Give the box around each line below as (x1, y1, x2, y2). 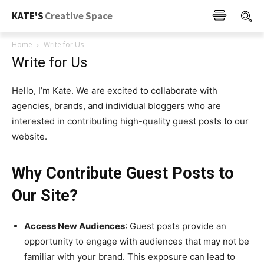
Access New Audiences (24, 220, 125, 232)
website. (12, 131, 47, 142)
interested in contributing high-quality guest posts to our (12, 115, 249, 127)
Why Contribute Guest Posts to (12, 164, 234, 183)
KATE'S (12, 9, 44, 22)
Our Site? (12, 186, 78, 205)
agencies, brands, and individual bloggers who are (12, 100, 221, 111)
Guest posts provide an (130, 220, 226, 232)
